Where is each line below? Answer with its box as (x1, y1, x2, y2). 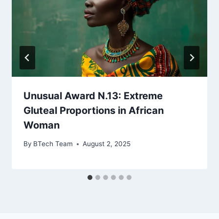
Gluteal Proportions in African (23, 104, 164, 116)
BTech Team (33, 140, 73, 148)
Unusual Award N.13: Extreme (23, 89, 163, 102)
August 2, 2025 (83, 140, 131, 148)
